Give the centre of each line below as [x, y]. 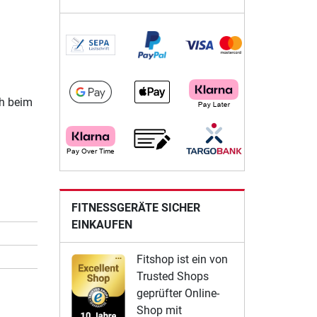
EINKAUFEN [102, 224]
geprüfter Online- [178, 293]
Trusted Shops [172, 276]
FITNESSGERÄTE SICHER [136, 207]
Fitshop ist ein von [182, 259]
